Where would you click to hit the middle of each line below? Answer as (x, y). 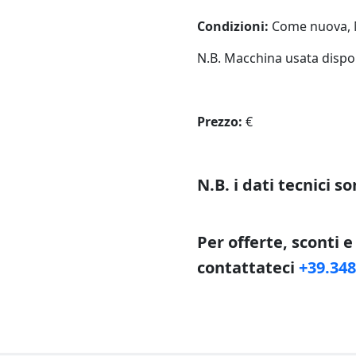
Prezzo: (220, 122)
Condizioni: (234, 26)
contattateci (248, 267)
